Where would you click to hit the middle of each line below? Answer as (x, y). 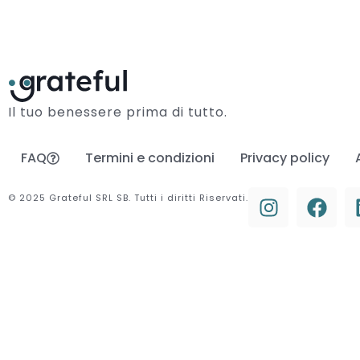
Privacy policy (285, 158)
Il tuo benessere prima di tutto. (118, 112)
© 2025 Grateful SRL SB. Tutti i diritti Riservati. (128, 198)
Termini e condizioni (150, 158)
